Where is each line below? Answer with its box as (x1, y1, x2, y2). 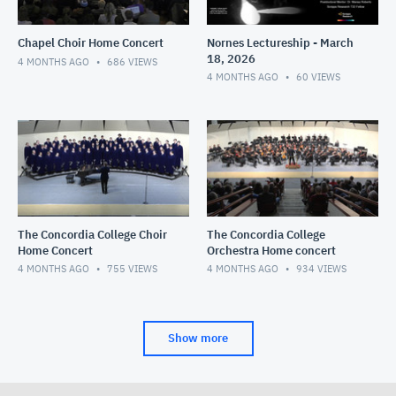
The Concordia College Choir (18, 226, 167, 242)
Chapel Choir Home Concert (18, 34, 164, 50)
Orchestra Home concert (207, 242, 336, 258)
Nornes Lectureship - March (207, 34, 354, 50)
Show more (168, 330, 228, 346)
